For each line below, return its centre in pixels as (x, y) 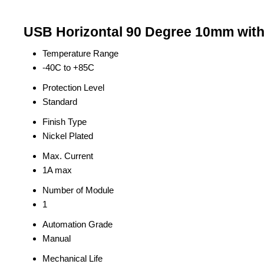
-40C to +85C (68, 67)
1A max (57, 170)
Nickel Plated (68, 136)
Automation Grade (77, 224)
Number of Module (78, 190)
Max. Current (68, 156)
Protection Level (73, 88)
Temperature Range (80, 53)
